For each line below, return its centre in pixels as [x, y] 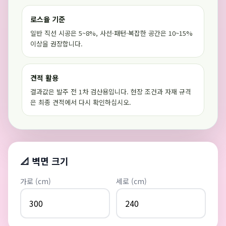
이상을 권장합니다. [56, 44]
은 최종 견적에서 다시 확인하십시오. [81, 102]
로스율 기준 [48, 19]
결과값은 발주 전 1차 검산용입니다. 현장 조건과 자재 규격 [111, 92]
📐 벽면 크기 [44, 161]
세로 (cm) [131, 181]
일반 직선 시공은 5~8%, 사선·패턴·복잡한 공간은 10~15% [111, 33]
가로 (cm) [36, 181]
